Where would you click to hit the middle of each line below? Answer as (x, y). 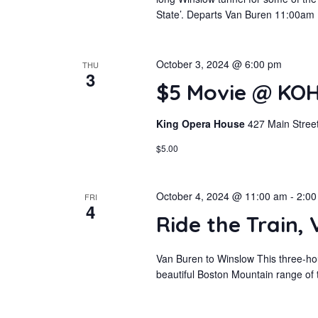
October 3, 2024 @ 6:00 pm (219, 64)
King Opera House (202, 124)
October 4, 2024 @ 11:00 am (221, 196)
